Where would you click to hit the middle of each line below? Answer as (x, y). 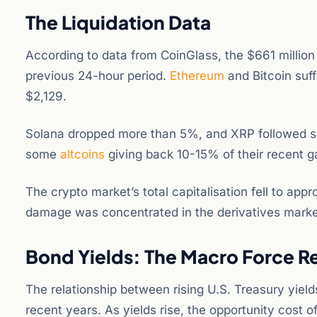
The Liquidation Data (118, 22)
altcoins (82, 154)
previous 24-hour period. (98, 76)
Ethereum (197, 76)
